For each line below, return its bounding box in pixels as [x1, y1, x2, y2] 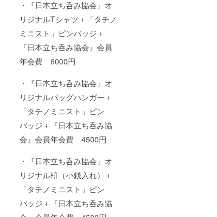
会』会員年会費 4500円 [19, 134, 107, 145]
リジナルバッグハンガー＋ [19, 92, 112, 103]
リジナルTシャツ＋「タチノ [19, 14, 117, 25]
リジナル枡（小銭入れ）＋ [19, 170, 112, 181]
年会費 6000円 [19, 56, 76, 67]
